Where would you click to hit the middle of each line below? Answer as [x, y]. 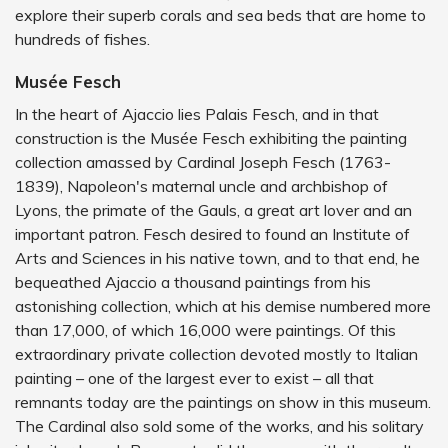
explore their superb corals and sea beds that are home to [220, 15]
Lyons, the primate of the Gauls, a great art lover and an [213, 210]
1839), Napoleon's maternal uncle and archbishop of [201, 186]
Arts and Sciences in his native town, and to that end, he [217, 258]
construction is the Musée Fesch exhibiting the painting [211, 138]
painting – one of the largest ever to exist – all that [194, 378]
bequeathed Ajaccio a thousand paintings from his [193, 282]
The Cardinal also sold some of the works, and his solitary [219, 426]
